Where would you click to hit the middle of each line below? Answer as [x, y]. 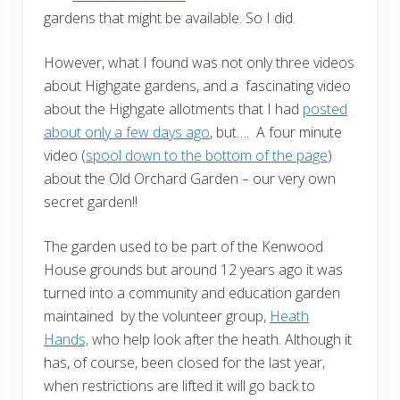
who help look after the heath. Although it [220, 340]
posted [325, 109]
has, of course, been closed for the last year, [184, 363]
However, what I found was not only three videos [199, 63]
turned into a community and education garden [192, 293]
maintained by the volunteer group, [157, 317]
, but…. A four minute [276, 133]
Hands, [66, 340]
